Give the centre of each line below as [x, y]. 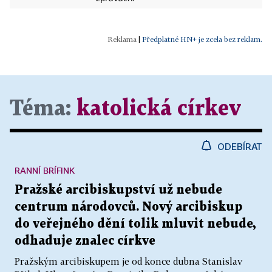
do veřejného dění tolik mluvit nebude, [135, 224]
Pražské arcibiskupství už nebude [118, 190]
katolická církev [159, 109]
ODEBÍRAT [240, 147]
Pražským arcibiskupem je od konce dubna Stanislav [128, 261]
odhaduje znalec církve [85, 241]
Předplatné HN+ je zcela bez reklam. [202, 39]
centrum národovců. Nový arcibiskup [128, 207]
